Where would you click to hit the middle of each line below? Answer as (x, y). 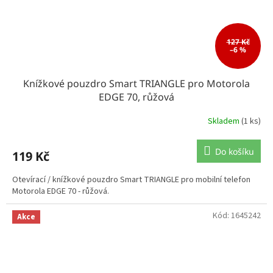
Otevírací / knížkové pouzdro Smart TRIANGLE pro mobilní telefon (131, 179)
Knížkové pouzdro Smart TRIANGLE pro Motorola (136, 83)
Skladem (225, 122)
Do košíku (235, 151)
